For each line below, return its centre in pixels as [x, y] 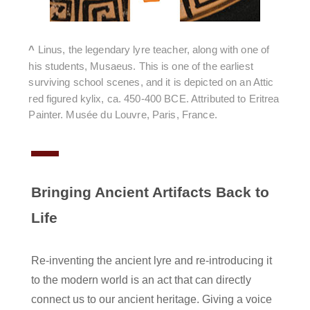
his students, [59, 66]
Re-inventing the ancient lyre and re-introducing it [151, 261]
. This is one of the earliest [193, 66]
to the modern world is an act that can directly [141, 280]
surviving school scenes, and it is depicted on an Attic [151, 82]
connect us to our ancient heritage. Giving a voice [151, 300]
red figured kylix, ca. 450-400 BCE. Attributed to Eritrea [154, 98]
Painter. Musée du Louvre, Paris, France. [123, 115]
